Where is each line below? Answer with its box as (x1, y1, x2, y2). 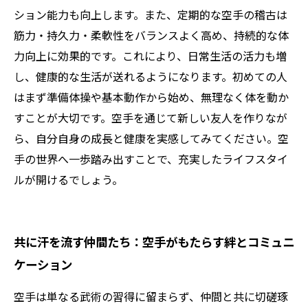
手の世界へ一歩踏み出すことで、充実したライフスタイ (14, 151, 288, 167)
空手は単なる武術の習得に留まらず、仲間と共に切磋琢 (14, 288, 288, 305)
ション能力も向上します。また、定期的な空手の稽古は (14, 6, 287, 23)
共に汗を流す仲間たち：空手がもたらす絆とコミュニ (14, 233, 294, 250)
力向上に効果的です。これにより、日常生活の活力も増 (14, 47, 287, 64)
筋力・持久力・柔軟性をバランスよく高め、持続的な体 (14, 27, 289, 43)
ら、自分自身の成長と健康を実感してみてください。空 (14, 130, 289, 146)
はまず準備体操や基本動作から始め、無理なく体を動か (14, 89, 289, 105)
